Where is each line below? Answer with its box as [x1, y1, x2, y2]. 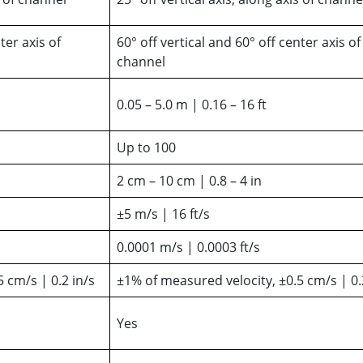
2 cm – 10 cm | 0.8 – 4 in [117, 171, 262, 190]
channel [117, 52, 165, 70]
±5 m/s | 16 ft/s [117, 204, 210, 223]
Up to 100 [117, 138, 176, 156]
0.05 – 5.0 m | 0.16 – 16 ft [117, 95, 267, 113]
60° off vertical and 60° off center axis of [117, 32, 361, 51]
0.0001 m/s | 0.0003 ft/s [117, 237, 260, 256]
